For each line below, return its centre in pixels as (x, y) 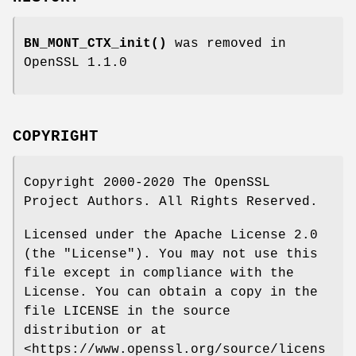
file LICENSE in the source (127, 311)
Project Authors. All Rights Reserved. (171, 201)
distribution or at (95, 330)
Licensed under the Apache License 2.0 (171, 235)
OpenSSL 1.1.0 (75, 62)
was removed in (226, 43)
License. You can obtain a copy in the (171, 292)
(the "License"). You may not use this (171, 254)
